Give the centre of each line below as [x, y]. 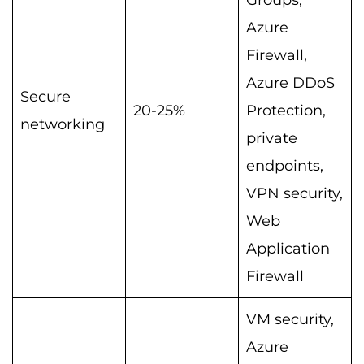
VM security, [290, 319]
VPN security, [295, 193]
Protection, [286, 110]
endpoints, [285, 165]
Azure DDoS [290, 82]
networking [63, 124]
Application [288, 248]
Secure [45, 96]
